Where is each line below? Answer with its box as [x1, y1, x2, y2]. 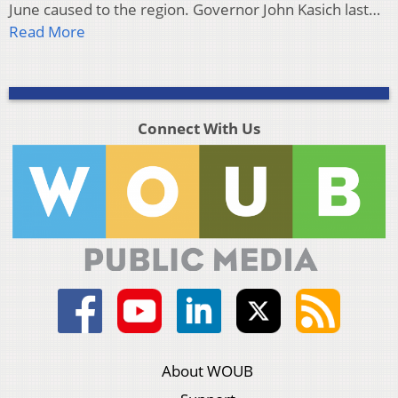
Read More [9, 21, 85, 43]
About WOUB [162, 361, 254, 382]
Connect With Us [137, 118, 260, 139]
